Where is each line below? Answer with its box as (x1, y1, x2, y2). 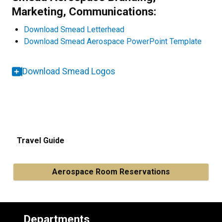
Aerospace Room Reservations (52, 167, 170, 176)
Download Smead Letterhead (24, 25, 124, 34)
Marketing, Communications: (12, 5, 157, 18)
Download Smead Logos (22, 66, 115, 76)
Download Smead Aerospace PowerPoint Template (24, 37, 202, 46)
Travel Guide (17, 136, 64, 145)
